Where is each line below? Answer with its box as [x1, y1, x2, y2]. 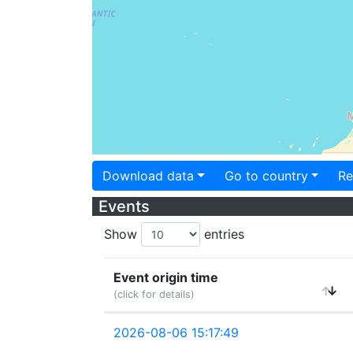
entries [200, 226, 244, 242]
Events [98, 197, 150, 216]
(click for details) [113, 288, 195, 300]
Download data [102, 168, 194, 184]
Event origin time [113, 269, 218, 285]
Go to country [224, 168, 308, 184]
